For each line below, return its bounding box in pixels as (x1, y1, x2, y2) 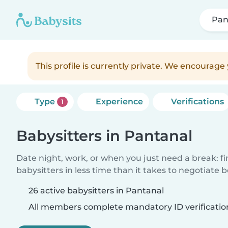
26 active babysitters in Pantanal (28, 186, 164, 195)
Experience (95, 97, 143, 106)
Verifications (170, 97, 224, 106)
